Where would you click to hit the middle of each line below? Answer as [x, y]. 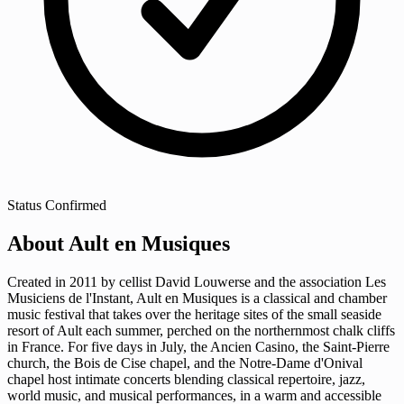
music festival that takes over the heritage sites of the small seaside [194, 314]
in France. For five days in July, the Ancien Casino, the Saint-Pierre [198, 346]
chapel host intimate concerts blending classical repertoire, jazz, [186, 379]
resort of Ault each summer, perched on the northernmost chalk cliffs [201, 330]
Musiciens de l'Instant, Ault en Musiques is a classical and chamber [197, 298]
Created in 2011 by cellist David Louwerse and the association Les [197, 281]
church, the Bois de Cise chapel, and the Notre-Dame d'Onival [185, 363]
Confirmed [76, 205]
